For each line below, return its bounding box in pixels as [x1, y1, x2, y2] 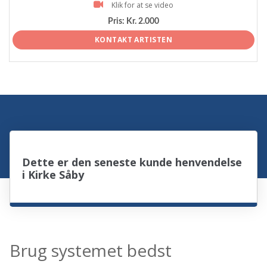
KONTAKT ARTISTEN [94, 35, 173, 45]
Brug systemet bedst [10, 238, 172, 262]
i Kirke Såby [22, 167, 85, 182]
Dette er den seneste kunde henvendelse [22, 154, 243, 169]
